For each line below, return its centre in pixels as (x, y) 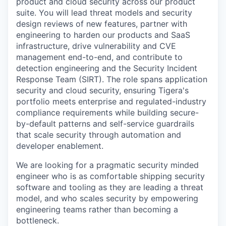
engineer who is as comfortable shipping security (110, 176)
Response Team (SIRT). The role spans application (112, 79)
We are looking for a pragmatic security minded (107, 165)
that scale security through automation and (99, 134)
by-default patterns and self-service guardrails (105, 123)
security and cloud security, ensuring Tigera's (102, 90)
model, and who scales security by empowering (107, 198)
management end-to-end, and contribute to (99, 57)
